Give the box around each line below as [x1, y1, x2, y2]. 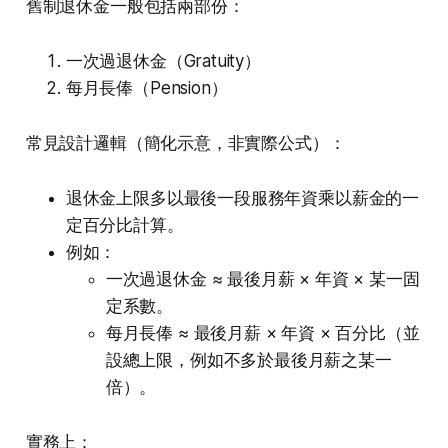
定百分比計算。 [65, 215, 184, 236]
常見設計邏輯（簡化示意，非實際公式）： [25, 133, 346, 154]
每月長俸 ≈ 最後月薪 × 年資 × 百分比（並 [105, 323, 420, 344]
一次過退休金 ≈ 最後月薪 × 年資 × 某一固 [105, 269, 420, 290]
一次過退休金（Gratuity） [65, 51, 261, 72]
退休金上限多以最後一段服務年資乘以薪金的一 [65, 188, 420, 209]
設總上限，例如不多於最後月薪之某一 [105, 350, 392, 371]
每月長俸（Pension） [65, 78, 228, 99]
